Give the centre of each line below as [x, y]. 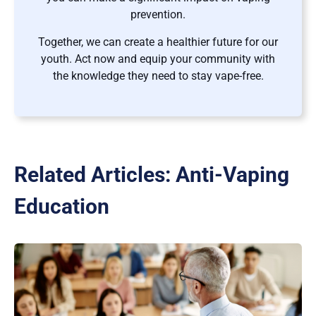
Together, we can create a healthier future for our [158, 42]
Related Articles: [95, 174]
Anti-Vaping [232, 174]
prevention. [158, 14]
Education [62, 206]
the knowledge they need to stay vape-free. [158, 75]
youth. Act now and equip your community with [158, 59]
